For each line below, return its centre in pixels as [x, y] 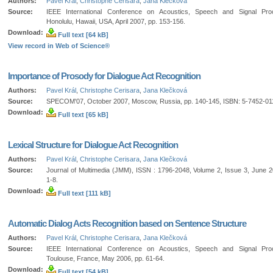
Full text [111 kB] [83, 193]
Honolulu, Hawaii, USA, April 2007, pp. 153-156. [116, 21]
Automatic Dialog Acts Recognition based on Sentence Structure [127, 223]
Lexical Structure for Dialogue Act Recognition [93, 144]
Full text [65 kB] [82, 114]
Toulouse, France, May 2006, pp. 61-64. [105, 258]
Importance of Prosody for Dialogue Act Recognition [104, 76]
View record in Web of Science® [59, 45]
